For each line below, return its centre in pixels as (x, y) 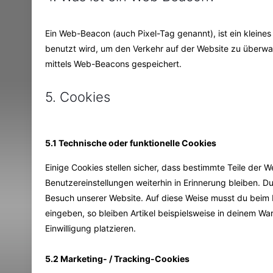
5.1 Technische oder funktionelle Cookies (131, 143)
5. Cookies (78, 97)
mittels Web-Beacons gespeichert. (114, 63)
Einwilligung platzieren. (91, 228)
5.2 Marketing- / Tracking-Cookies (118, 258)
